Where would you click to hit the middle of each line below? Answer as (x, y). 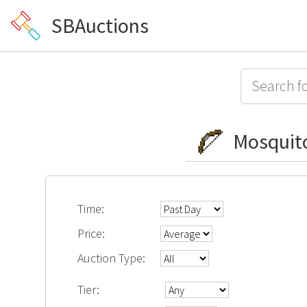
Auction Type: (112, 258)
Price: (91, 233)
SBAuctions (100, 25)
